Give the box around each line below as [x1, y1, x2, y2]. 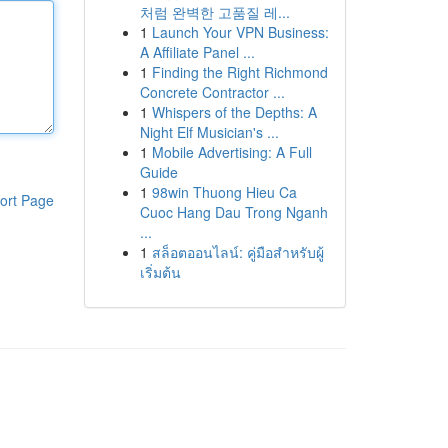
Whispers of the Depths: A [151, 102, 317, 122]
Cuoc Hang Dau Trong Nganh [139, 202, 328, 222]
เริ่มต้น [139, 262, 181, 282]
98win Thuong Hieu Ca [151, 182, 297, 202]
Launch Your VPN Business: [151, 22, 329, 42]
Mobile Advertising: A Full [151, 142, 312, 162]
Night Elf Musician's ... [139, 122, 279, 142]
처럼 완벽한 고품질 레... [139, 2, 290, 22]
